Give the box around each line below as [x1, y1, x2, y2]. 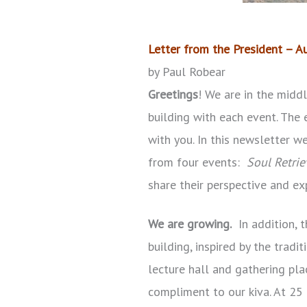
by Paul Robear [148, 63, 225, 79]
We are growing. [148, 215, 232, 232]
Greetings [148, 86, 198, 102]
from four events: [148, 153, 243, 170]
